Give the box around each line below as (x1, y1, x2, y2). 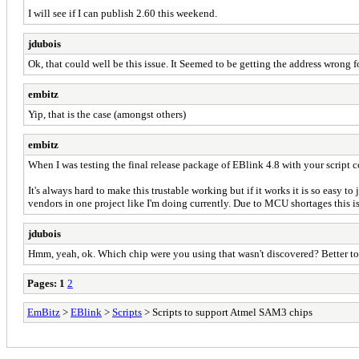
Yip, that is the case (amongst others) (28, 107, 186, 120)
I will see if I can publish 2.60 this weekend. (28, 6, 217, 19)
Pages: (27, 276, 57, 289)
